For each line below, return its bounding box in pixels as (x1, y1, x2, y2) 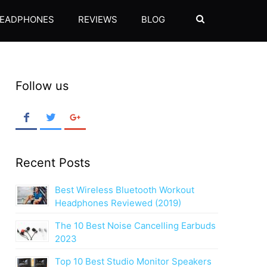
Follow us (15, 79, 69, 93)
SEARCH (206, 14, 242, 25)
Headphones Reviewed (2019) (55, 197, 181, 209)
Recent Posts (15, 156, 90, 170)
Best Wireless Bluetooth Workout (55, 184, 194, 195)
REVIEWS (77, 14, 117, 25)
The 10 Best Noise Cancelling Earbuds (55, 220, 216, 231)
